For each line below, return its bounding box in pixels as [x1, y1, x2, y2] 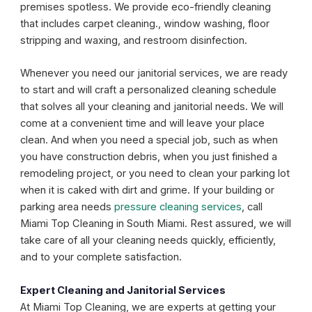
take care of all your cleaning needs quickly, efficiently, [20, 234, 276, 247]
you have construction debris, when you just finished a [20, 150, 278, 164]
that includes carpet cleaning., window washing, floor [20, 17, 270, 30]
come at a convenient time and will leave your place [20, 117, 265, 130]
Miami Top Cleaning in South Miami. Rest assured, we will [20, 217, 292, 231]
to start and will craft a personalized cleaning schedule [20, 84, 277, 97]
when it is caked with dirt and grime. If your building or [20, 184, 275, 197]
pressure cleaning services [114, 201, 242, 214]
